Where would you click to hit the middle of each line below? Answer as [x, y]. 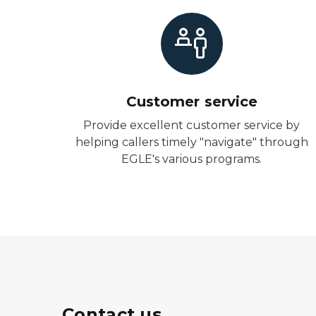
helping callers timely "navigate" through [192, 142]
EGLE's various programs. [192, 159]
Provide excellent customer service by [192, 125]
